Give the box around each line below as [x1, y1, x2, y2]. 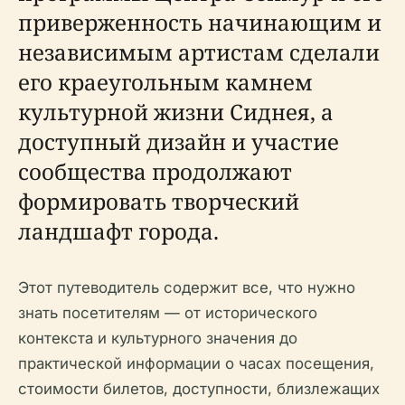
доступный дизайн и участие [18, 127, 339, 156]
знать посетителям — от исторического [18, 304, 317, 322]
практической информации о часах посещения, [18, 354, 374, 372]
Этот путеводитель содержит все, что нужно [18, 278, 355, 297]
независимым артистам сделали [18, 37, 380, 67]
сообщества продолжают [18, 156, 292, 186]
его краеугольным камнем [18, 67, 313, 97]
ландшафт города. [18, 216, 219, 246]
